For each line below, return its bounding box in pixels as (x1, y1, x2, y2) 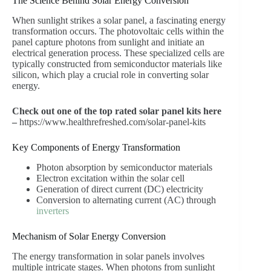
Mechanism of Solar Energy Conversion (12, 230, 166, 241)
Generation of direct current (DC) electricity (36, 183, 203, 194)
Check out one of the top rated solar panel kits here (12, 106, 221, 117)
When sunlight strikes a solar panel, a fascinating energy (12, 15, 226, 26)
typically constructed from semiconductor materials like (12, 59, 222, 70)
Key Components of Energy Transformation (12, 142, 180, 153)
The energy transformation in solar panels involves (12, 250, 204, 261)
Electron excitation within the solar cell (36, 172, 184, 183)
